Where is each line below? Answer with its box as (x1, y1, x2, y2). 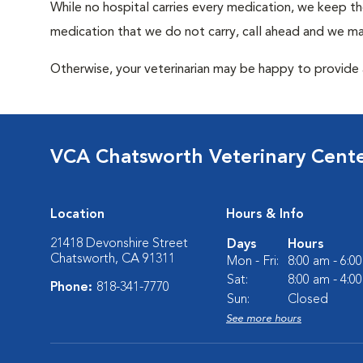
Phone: (50, 281, 96, 294)
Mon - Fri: (227, 255, 279, 268)
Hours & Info (226, 208, 304, 221)
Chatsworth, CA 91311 (50, 253, 175, 266)
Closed (288, 293, 328, 306)
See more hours (226, 314, 301, 324)
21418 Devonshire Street (50, 237, 188, 250)
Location (50, 208, 105, 221)
